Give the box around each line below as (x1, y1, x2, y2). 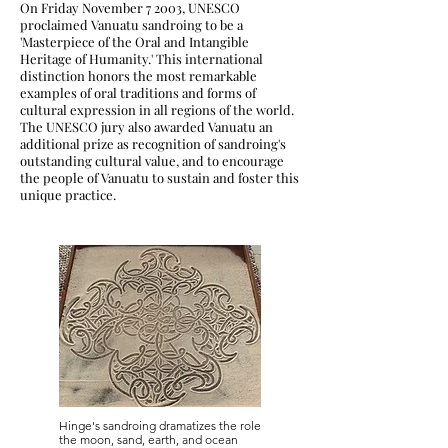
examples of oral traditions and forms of (20, 84, 256, 101)
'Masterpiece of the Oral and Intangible (20, 33, 249, 50)
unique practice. (20, 186, 119, 203)
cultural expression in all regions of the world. (20, 101, 294, 118)
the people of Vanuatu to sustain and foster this (20, 169, 299, 186)
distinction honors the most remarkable (20, 67, 257, 84)
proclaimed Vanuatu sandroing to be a (20, 16, 243, 33)
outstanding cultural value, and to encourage (20, 152, 284, 169)
